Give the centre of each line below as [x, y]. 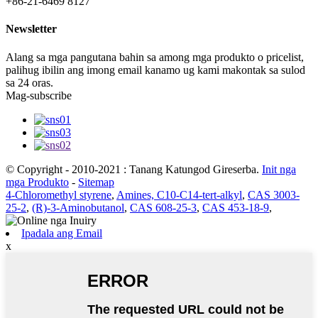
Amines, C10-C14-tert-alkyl [179, 194]
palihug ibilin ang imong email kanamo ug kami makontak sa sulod [155, 70]
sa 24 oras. [29, 82]
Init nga [279, 169]
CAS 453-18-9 [236, 207]
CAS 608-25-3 [163, 207]
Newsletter [31, 29]
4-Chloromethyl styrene [59, 194]
